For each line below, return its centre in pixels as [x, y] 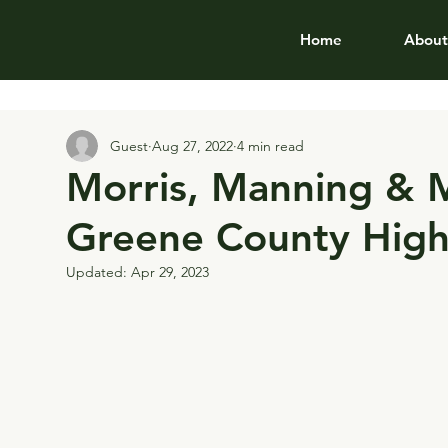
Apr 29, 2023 [170, 272]
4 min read [270, 145]
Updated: [98, 272]
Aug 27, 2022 [192, 145]
